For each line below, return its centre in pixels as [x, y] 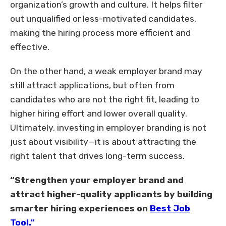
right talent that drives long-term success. [97, 156]
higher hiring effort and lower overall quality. [99, 114]
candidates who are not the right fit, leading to [105, 100]
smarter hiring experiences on [80, 209]
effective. [30, 47]
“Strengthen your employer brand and [97, 180]
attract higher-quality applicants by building [111, 194]
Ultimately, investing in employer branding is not [108, 128]
